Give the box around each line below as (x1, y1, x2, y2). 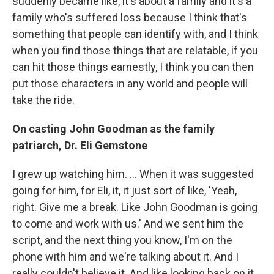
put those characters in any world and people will (12, 77, 248, 90)
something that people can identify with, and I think (12, 28, 258, 40)
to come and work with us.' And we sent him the (12, 217, 243, 230)
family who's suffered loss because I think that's (12, 11, 247, 24)
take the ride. (12, 94, 75, 106)
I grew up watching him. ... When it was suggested (12, 168, 254, 180)
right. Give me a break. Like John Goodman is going (12, 201, 257, 213)
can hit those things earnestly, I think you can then (12, 61, 254, 73)
